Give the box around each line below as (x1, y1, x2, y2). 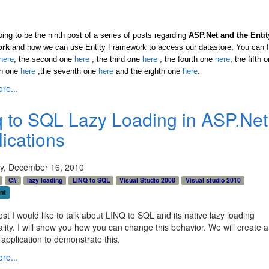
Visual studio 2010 (185, 175, 241, 185)
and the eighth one (113, 67, 183, 76)
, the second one (13, 55, 72, 64)
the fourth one (164, 55, 213, 64)
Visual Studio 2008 (119, 175, 176, 185)
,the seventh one (37, 67, 96, 76)
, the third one (91, 55, 140, 64)
